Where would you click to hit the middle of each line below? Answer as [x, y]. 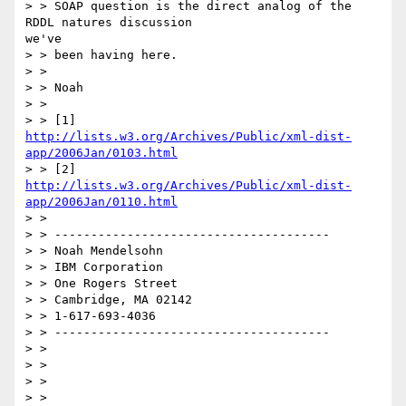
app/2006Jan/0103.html [101, 153]
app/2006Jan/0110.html [101, 202]
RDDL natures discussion [109, 23]
